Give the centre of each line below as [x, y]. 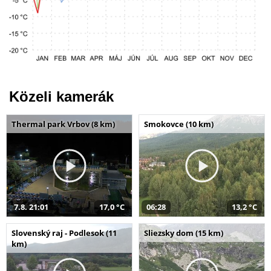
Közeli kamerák [61, 96]
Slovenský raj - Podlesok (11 [64, 233]
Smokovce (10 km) [179, 124]
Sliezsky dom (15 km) [184, 233]
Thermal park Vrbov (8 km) [63, 124]
